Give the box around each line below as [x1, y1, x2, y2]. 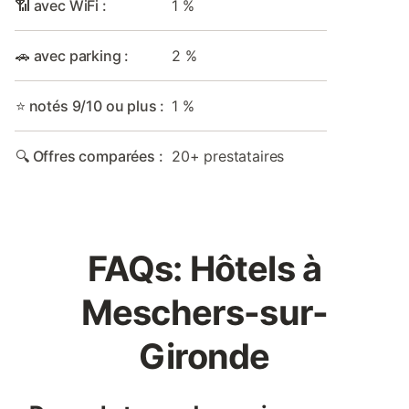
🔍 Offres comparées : [16, 147, 163, 165]
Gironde [139, 335, 270, 377]
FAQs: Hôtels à [87, 247, 322, 289]
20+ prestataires [172, 147, 285, 165]
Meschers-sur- [80, 291, 329, 333]
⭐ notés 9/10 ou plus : [16, 97, 165, 115]
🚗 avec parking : [16, 47, 130, 65]
